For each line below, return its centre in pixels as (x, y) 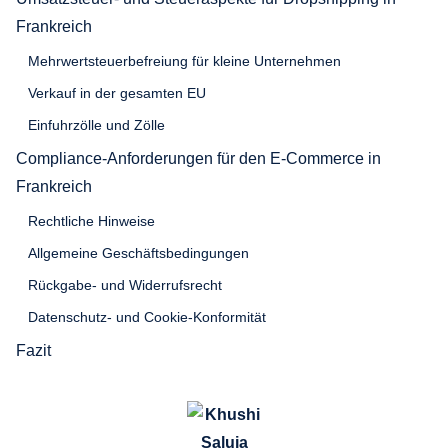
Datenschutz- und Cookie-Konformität (147, 316)
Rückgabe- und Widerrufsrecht (125, 284)
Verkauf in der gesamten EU (117, 92)
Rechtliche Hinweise (91, 220)
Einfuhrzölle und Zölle (96, 124)
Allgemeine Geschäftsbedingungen (138, 252)
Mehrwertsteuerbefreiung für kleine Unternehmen (184, 60)
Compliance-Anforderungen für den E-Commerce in (198, 158)
